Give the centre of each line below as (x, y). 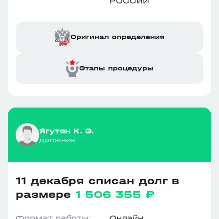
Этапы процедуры (116, 68)
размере (45, 195)
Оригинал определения (118, 37)
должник (57, 140)
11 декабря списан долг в (98, 181)
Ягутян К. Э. (66, 131)
